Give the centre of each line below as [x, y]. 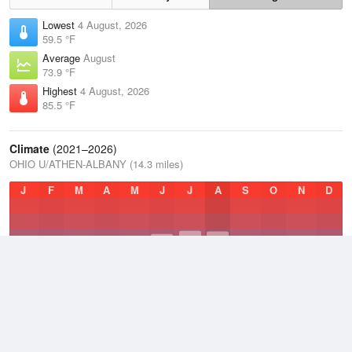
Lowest [60, 25]
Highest [61, 91]
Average [63, 58]
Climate [29, 148]
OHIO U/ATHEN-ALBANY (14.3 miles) [96, 164]
